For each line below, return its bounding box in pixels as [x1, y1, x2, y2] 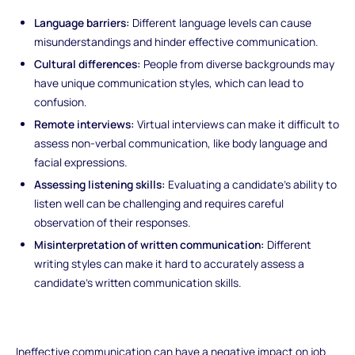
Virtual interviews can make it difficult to [135, 116, 340, 132]
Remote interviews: [34, 116, 136, 132]
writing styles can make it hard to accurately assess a [34, 256, 305, 272]
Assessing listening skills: [34, 177, 169, 193]
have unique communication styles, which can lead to [34, 75, 304, 91]
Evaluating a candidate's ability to [168, 177, 338, 193]
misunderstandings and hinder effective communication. [34, 34, 319, 50]
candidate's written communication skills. [34, 275, 242, 291]
